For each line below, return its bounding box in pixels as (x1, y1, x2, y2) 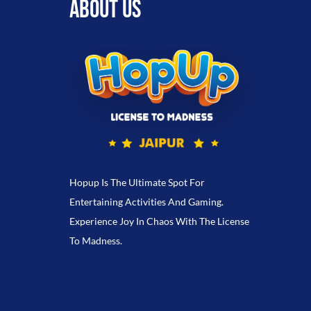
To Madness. (69, 234, 122, 246)
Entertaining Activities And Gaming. (69, 195, 224, 208)
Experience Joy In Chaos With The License (69, 215, 249, 227)
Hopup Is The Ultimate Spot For (69, 176, 205, 188)
